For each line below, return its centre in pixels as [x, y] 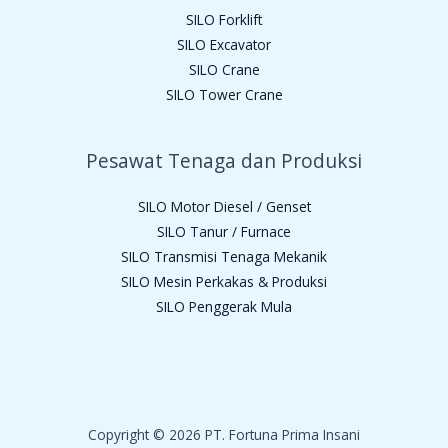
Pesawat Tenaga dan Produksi [224, 160]
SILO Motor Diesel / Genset [224, 206]
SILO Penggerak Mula [224, 306]
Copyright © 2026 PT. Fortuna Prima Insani [224, 435]
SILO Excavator [224, 44]
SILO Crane [224, 69]
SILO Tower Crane [224, 94]
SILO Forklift [224, 19]
